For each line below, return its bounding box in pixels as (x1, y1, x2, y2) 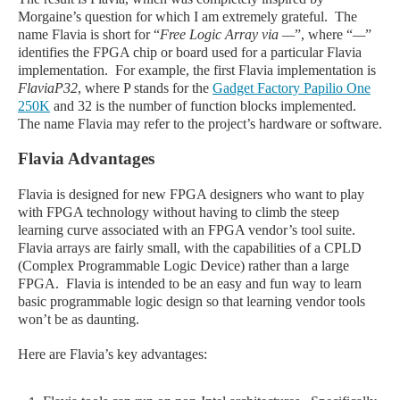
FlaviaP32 (18, 80, 78, 96)
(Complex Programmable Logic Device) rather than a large (18, 258, 349, 273)
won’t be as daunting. (18, 312, 139, 327)
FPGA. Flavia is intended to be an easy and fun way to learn (18, 276, 362, 291)
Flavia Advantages (18, 149, 154, 168)
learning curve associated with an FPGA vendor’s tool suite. (18, 222, 359, 237)
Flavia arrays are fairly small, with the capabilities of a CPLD (18, 240, 362, 255)
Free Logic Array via (160, 27, 279, 42)
